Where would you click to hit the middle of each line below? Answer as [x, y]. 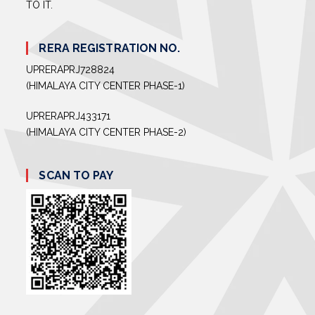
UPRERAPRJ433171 [69, 116]
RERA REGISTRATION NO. [110, 49]
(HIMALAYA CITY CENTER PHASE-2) [107, 133]
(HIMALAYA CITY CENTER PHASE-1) [106, 86]
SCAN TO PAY [76, 176]
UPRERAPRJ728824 [71, 70]
